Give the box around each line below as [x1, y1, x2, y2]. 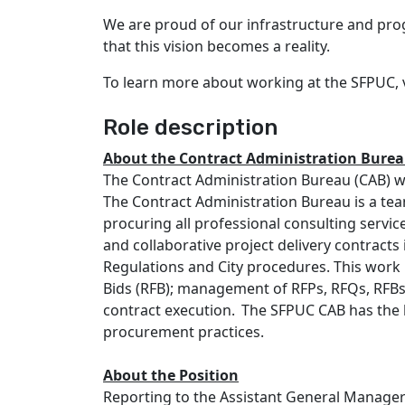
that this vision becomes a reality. [103, 36, 334, 56]
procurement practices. [103, 322, 269, 342]
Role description [103, 115, 278, 140]
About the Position [103, 365, 239, 385]
